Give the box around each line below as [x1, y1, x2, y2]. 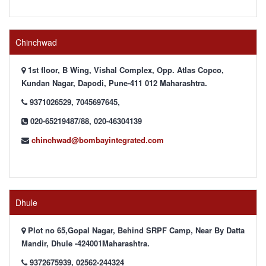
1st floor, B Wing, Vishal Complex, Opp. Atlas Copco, [26, 64, 224, 75]
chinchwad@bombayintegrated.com [31, 134, 164, 145]
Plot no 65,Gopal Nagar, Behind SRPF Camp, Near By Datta [26, 224, 245, 236]
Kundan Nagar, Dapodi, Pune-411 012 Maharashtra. [21, 77, 207, 88]
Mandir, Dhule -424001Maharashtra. [21, 237, 150, 249]
